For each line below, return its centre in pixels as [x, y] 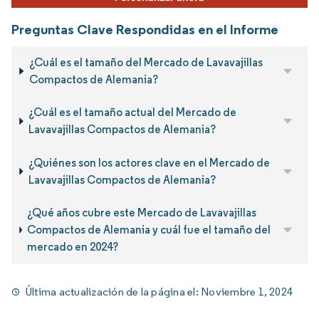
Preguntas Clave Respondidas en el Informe [145, 29]
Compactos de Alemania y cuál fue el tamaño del [149, 229]
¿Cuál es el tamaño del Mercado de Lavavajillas [146, 62]
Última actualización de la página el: [114, 292]
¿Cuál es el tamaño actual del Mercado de [133, 113]
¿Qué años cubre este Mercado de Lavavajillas [142, 212]
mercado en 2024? [73, 246]
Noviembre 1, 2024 [247, 292]
